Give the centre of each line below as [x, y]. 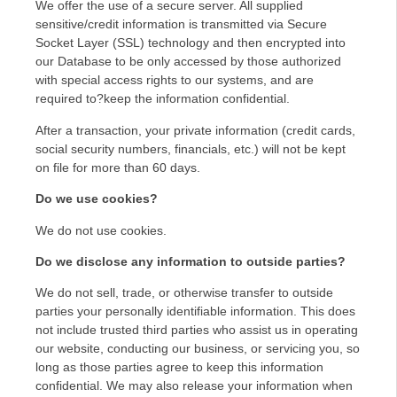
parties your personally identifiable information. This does [195, 311]
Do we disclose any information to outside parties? [191, 262]
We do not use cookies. [101, 230]
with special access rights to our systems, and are [175, 80]
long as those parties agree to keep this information [179, 367]
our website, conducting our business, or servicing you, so [198, 349]
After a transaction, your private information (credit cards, [195, 130]
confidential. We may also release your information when [194, 386]
